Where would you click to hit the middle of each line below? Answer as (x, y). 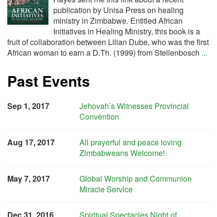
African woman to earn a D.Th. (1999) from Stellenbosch (104, 53)
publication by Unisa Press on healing (118, 10)
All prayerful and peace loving (131, 142)
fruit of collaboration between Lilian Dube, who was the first (108, 42)
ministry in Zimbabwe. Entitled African (118, 21)
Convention (100, 116)
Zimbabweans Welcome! (122, 153)
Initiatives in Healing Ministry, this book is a (127, 31)
